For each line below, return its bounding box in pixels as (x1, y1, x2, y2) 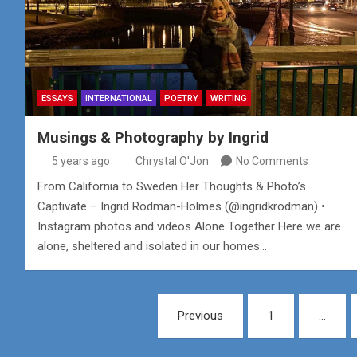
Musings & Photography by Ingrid (37, 128, 269, 147)
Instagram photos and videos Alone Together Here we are (37, 219, 341, 234)
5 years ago (51, 155, 110, 168)
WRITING (210, 93, 247, 104)
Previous (177, 308, 223, 324)
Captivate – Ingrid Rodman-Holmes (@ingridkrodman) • (37, 199, 325, 214)
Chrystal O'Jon (135, 155, 209, 168)
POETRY (164, 93, 198, 104)
